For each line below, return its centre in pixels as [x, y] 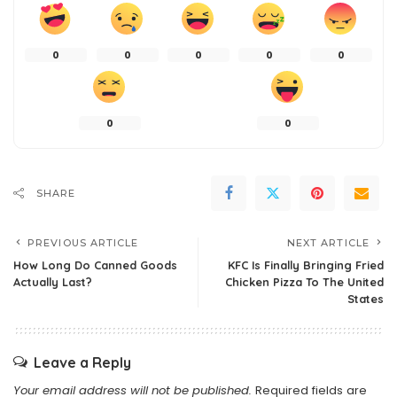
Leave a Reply [82, 362]
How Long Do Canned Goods [95, 265]
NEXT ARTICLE [328, 243]
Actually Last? [53, 282]
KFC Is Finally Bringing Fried [306, 265]
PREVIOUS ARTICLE [83, 243]
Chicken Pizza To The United [304, 282]
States [366, 299]
